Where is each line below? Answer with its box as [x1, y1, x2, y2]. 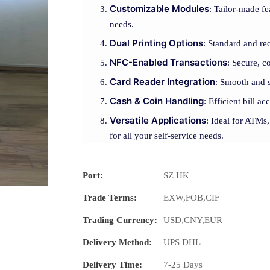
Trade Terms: [83, 193, 137, 203]
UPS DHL [163, 237, 201, 248]
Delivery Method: [83, 237, 152, 248]
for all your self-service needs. [110, 131, 224, 141]
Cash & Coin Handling [110, 95, 204, 107]
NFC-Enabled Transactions [110, 57, 227, 69]
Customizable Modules [110, 3, 209, 15]
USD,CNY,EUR [163, 215, 222, 225]
